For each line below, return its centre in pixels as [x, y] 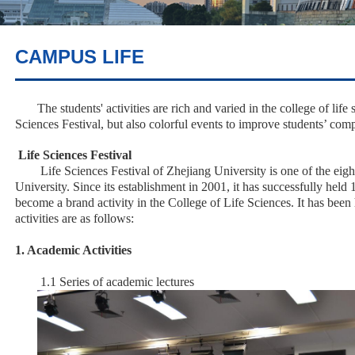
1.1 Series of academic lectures [116, 282]
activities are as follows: [75, 219]
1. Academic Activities [74, 250]
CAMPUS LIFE [80, 57]
